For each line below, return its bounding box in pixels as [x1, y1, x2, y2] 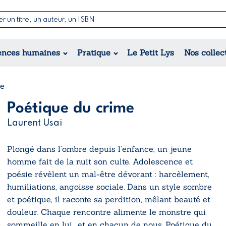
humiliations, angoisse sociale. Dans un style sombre [7, 181, 212, 192]
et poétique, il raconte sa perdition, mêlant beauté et [7, 194, 210, 204]
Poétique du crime [7, 100, 134, 116]
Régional [36, 79, 70, 89]
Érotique [36, 55, 69, 66]
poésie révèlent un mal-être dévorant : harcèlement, [7, 168, 209, 179]
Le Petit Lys [127, 47, 175, 58]
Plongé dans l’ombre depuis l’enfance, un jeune [7, 143, 192, 154]
